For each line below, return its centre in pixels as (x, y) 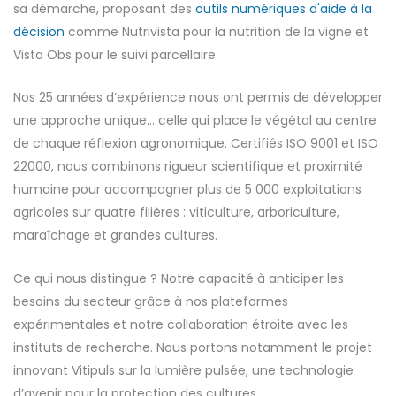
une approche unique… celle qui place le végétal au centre (195, 121)
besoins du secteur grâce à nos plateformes (151, 301)
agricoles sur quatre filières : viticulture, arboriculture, (176, 213)
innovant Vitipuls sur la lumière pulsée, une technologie (183, 370)
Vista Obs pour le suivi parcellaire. (116, 55)
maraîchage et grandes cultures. (115, 236)
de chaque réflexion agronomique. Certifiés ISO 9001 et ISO (196, 144)
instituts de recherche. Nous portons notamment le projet (193, 347)
